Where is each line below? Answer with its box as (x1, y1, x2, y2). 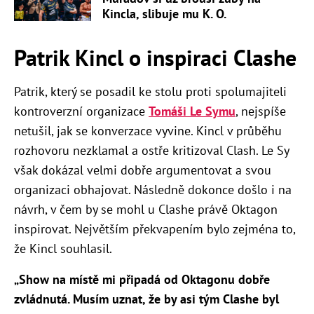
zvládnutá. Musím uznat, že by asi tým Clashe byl (14, 291, 279, 308)
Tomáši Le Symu (149, 103, 235, 120)
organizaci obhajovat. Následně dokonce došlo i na (14, 182, 292, 198)
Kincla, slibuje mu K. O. (102, 6, 226, 22)
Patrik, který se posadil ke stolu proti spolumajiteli (14, 83, 287, 100)
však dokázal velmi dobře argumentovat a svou (14, 162, 271, 179)
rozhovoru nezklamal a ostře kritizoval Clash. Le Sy (14, 142, 289, 159)
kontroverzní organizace (14, 103, 149, 120)
